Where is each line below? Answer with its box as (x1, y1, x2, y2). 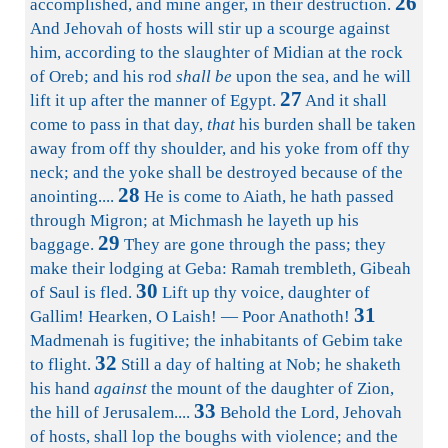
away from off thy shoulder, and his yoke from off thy (30, 139, 410, 158)
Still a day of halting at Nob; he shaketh (117, 355, 401, 374)
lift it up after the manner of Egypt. (30, 91, 276, 110)
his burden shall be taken (235, 115, 416, 134)
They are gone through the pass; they (120, 235, 386, 254)
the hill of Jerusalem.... (30, 403, 190, 422)
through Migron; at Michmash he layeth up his (30, 211, 359, 230)
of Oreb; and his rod (30, 67, 176, 86)
